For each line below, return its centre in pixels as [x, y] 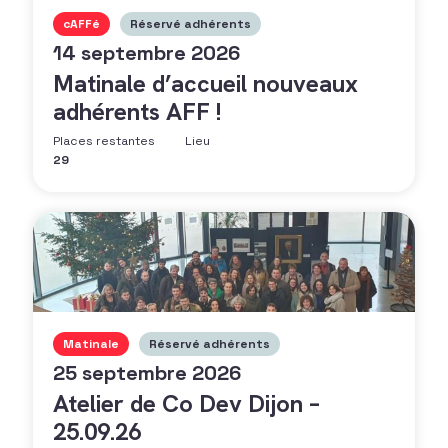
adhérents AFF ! [137, 111]
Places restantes [104, 141]
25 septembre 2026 [147, 373]
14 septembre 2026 [147, 53]
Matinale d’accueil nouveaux [206, 83]
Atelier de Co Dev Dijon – [187, 403]
